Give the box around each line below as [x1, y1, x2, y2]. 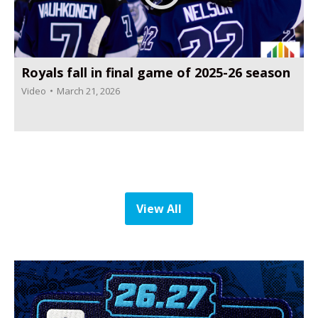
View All [136, 201, 182, 217]
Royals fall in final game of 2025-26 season [21, 64, 290, 82]
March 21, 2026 [57, 84, 120, 98]
